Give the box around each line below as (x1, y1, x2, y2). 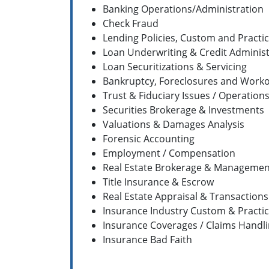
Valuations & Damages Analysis (103, 117, 244, 131)
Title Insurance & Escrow (103, 175, 214, 189)
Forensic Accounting (103, 131, 195, 145)
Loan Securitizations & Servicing (103, 59, 247, 73)
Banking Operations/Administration (103, 2, 264, 16)
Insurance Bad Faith (103, 232, 192, 246)
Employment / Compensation (103, 146, 235, 160)
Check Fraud (103, 16, 159, 30)
